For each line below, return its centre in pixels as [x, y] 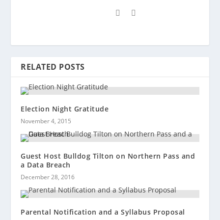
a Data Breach [46, 165]
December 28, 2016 [48, 177]
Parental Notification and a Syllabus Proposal [103, 212]
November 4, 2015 [46, 121]
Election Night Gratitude [65, 109]
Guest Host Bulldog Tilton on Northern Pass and [108, 156]
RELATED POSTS [53, 67]
